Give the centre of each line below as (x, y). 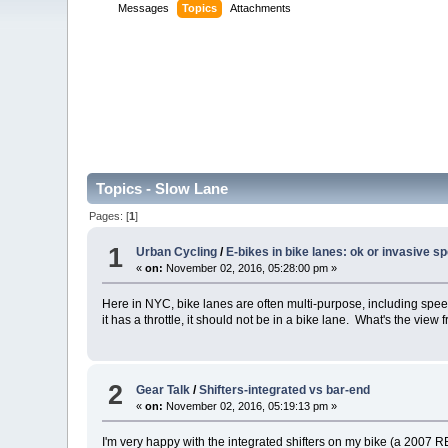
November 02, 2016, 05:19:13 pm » (250, 405)
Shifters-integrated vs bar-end (285, 389)
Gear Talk (163, 389)
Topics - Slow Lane (162, 189)
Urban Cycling (177, 252)
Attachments (261, 8)
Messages (144, 8)
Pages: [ (109, 215)
